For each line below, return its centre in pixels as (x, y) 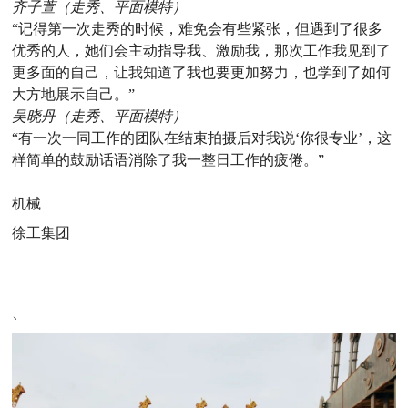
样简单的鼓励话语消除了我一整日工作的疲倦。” (168, 159)
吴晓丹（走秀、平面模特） (100, 116)
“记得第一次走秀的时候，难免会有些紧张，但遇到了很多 (198, 28)
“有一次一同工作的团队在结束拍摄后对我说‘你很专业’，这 (202, 138)
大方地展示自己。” (74, 94)
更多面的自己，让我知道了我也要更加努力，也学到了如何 (202, 72)
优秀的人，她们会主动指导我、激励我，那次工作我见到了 (202, 50)
